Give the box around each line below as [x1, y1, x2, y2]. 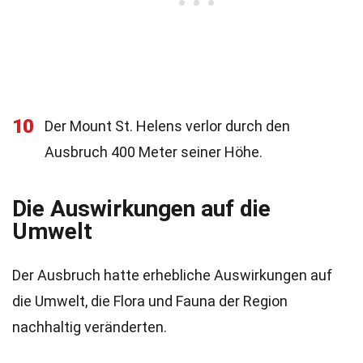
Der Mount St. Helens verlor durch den [45, 117, 290, 135]
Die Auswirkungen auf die [12, 195, 271, 222]
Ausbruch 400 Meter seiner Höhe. [45, 143, 263, 160]
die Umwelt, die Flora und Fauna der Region [12, 293, 288, 310]
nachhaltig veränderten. [12, 318, 167, 335]
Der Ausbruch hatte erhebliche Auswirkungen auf [12, 267, 332, 284]
